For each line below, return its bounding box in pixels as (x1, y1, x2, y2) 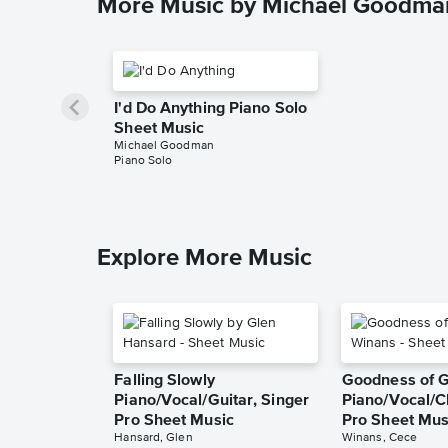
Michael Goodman (114, 140, 214, 153)
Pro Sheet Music (114, 413, 234, 430)
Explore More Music (97, 246, 312, 271)
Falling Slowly (114, 373, 215, 390)
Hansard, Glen (114, 432, 193, 445)
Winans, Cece (341, 432, 418, 445)
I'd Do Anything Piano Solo (114, 101, 307, 118)
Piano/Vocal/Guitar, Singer (114, 393, 309, 410)
